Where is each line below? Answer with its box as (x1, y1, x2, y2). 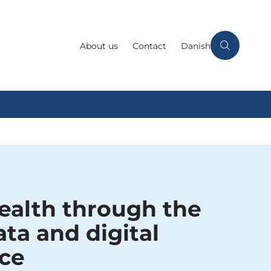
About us (80, 40, 118, 51)
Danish (181, 40, 211, 51)
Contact (132, 40, 166, 51)
